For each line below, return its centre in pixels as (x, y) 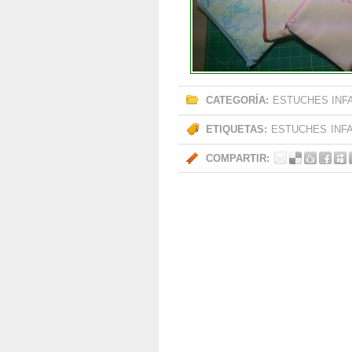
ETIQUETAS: (236, 129)
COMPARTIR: (238, 158)
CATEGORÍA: (237, 100)
